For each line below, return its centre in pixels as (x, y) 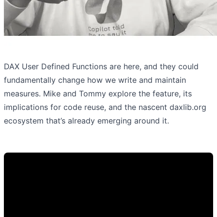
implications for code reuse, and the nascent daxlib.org (105, 107)
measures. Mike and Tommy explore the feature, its (98, 93)
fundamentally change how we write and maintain (95, 80)
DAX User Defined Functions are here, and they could (101, 66)
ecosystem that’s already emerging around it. (86, 120)
